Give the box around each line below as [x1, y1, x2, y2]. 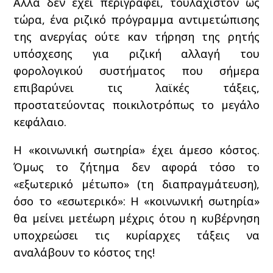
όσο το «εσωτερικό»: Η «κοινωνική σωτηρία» [13, 193, 260, 208]
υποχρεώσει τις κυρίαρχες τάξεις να [13, 227, 260, 243]
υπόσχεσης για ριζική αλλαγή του [13, 46, 260, 61]
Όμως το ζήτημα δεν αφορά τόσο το [13, 159, 260, 174]
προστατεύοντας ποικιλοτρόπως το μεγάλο [13, 97, 260, 112]
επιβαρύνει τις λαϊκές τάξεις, [13, 80, 260, 95]
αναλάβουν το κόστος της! [13, 244, 155, 260]
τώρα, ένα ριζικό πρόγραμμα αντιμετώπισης [13, 12, 260, 27]
